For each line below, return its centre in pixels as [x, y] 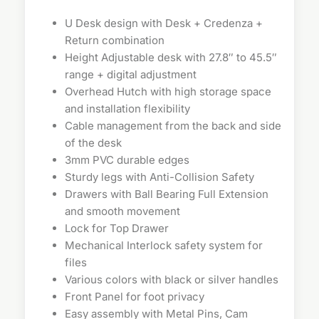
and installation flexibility [127, 109]
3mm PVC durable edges [127, 160]
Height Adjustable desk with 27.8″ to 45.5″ [171, 57]
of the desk [93, 143]
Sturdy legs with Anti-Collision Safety [159, 177]
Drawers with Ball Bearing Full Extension [167, 194]
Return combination [115, 40]
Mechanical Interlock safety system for [164, 245]
